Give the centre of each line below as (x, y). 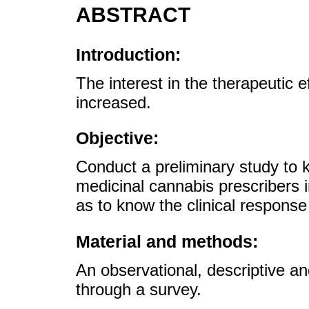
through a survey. (139, 289)
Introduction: (128, 54)
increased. (113, 102)
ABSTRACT (133, 14)
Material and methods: (167, 241)
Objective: (117, 138)
